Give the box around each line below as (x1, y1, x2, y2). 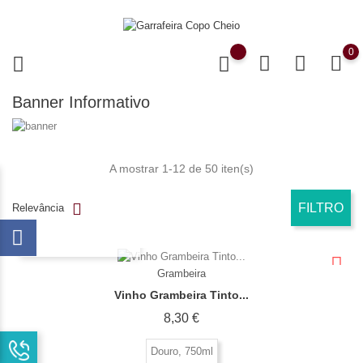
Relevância (12, 202, 64, 215)
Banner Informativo (12, 92, 150, 111)
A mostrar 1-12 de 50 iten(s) (109, 162, 254, 176)
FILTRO (298, 201, 344, 216)
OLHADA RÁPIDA (35, 235, 126, 249)
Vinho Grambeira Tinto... (114, 288, 249, 301)
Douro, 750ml (150, 344, 213, 357)
